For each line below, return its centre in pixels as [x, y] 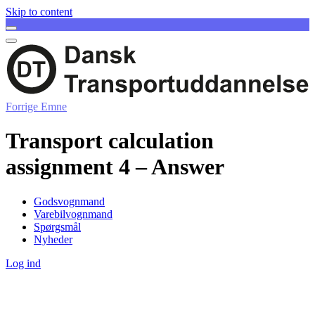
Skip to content [39, 12]
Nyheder [53, 239]
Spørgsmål [57, 226]
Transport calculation [110, 141]
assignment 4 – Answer [115, 167]
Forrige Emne [36, 106]
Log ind [23, 263]
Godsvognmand [69, 201]
